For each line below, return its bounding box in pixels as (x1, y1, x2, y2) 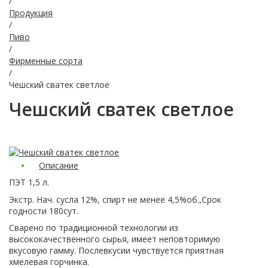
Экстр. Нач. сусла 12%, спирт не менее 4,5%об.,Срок (9, 193, 221, 205)
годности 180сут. (9, 205, 78, 217)
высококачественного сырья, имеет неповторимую (9, 233, 220, 245)
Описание (39, 159, 78, 171)
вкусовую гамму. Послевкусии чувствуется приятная (9, 245, 224, 256)
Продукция (9, 7, 53, 19)
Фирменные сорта (9, 54, 83, 66)
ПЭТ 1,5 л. (9, 176, 49, 188)
